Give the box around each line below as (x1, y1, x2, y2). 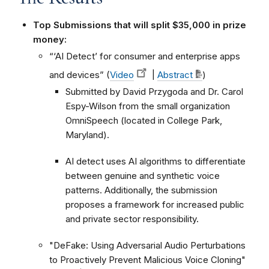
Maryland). (65, 128, 109, 141)
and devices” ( (49, 68, 110, 80)
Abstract (157, 68, 193, 80)
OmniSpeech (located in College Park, (65, 114, 222, 126)
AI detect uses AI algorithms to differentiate (65, 155, 246, 167)
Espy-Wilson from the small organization (65, 100, 230, 112)
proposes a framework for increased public (65, 198, 244, 210)
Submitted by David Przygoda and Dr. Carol (65, 85, 243, 97)
